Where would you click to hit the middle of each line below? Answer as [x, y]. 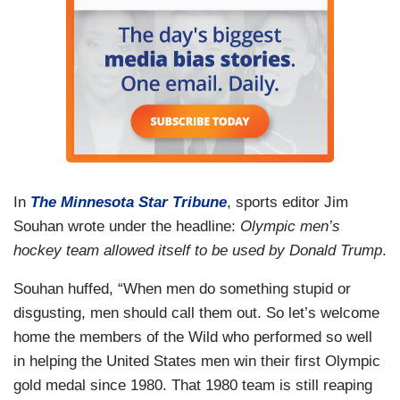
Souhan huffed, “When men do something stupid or [182, 289]
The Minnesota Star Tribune [129, 203]
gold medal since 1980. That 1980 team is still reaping [193, 386]
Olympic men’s [290, 227]
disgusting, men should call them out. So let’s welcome [196, 313]
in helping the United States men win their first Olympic [197, 362]
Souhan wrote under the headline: [127, 227]
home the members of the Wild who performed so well [193, 337]
